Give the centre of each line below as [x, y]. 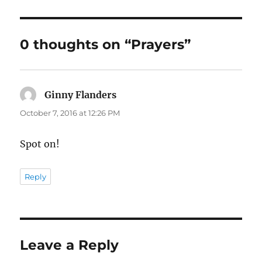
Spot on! [40, 144]
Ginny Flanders [81, 94]
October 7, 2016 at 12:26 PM [70, 113]
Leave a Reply [70, 245]
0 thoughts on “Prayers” [106, 44]
